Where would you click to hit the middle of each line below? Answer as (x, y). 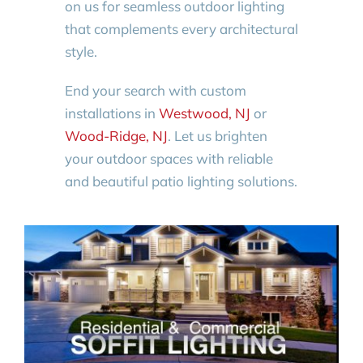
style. (81, 51)
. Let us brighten (217, 135)
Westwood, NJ (204, 113)
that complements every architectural (181, 28)
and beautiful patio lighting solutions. (181, 181)
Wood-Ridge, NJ (116, 135)
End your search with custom (155, 90)
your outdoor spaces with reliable (169, 158)
